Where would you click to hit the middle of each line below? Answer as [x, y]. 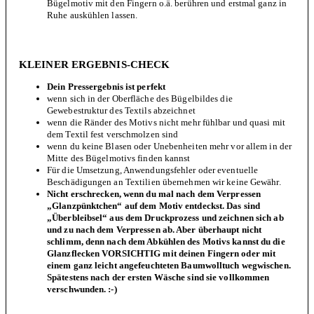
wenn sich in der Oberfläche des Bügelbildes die [140, 98]
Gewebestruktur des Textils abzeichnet [121, 110]
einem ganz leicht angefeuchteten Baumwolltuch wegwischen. [169, 265]
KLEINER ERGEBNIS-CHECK [95, 64]
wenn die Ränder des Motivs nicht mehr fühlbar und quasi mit [166, 122]
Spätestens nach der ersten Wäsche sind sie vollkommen [158, 277]
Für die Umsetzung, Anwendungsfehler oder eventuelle [153, 170]
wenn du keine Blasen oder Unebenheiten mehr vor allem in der [170, 146]
